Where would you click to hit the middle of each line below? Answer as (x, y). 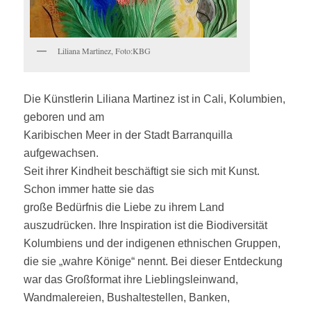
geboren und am (64, 117)
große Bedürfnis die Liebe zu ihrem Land (124, 207)
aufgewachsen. (61, 153)
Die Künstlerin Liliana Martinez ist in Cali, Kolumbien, (155, 99)
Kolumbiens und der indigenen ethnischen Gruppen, (152, 243)
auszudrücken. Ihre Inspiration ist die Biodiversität (146, 225)
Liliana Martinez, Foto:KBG (104, 50)
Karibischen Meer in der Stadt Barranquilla (128, 135)
